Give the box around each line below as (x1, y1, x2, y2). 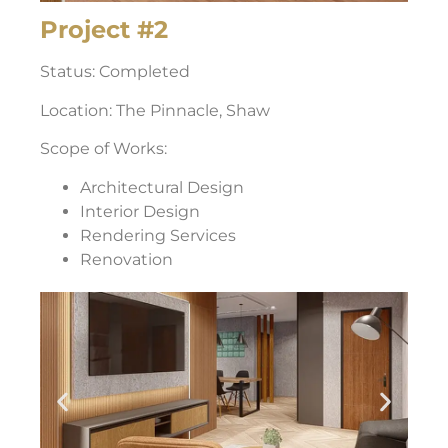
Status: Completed (40, 62, 190, 82)
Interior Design (80, 201, 200, 221)
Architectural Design (80, 177, 244, 197)
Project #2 (40, 15, 168, 45)
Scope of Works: (40, 139, 167, 159)
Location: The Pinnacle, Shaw (40, 100, 270, 120)
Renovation (80, 249, 173, 269)
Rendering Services (80, 225, 236, 245)
